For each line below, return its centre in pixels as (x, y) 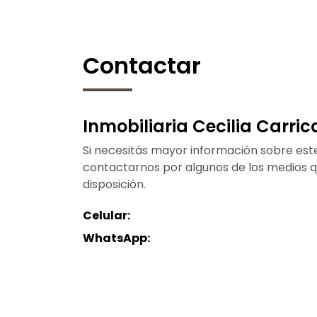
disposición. (114, 184)
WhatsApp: (116, 238)
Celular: (106, 215)
